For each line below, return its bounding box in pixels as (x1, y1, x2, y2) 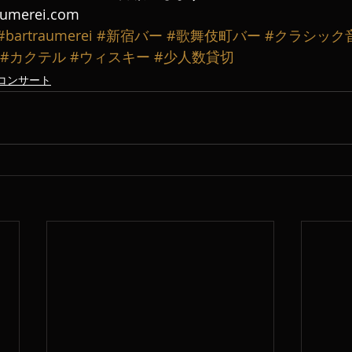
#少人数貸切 (154, 47, 234, 66)
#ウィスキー (70, 47, 150, 66)
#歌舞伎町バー (167, 26, 261, 45)
